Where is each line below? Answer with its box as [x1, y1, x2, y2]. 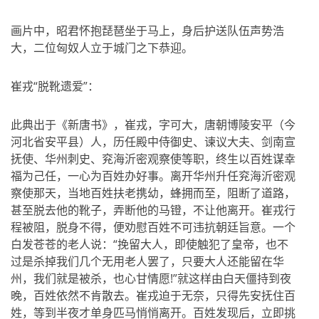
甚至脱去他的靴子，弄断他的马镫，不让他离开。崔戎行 [11, 202, 296, 218]
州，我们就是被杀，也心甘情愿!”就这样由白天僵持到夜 [11, 271, 291, 286]
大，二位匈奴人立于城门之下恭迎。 [11, 40, 193, 56]
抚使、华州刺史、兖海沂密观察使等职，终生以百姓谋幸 [11, 151, 296, 167]
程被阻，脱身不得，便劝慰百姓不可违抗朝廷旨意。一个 [11, 219, 296, 235]
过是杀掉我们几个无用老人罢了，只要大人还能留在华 [11, 253, 284, 269]
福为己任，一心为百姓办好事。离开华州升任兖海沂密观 [11, 168, 296, 184]
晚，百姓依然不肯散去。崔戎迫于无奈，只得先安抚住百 [11, 288, 296, 303]
